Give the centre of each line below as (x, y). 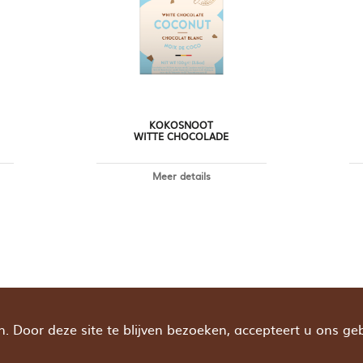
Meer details (181, 176)
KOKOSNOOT (181, 124)
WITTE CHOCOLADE (181, 136)
